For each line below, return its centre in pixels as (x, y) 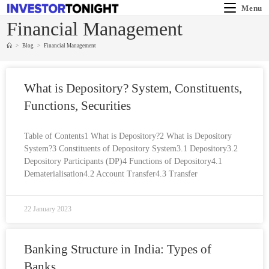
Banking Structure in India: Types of (118, 249)
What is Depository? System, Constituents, (133, 88)
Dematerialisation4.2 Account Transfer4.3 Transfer (111, 174)
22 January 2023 (48, 209)
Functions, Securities (77, 106)
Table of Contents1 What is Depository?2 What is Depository (128, 136)
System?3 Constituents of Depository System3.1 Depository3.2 (131, 149)
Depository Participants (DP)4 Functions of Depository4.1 (123, 161)
